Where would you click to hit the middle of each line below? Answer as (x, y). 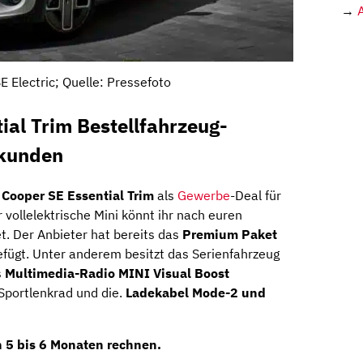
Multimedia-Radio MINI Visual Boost (117, 273)
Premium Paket (230, 235)
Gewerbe (204, 196)
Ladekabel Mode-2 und (196, 293)
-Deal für (256, 196)
